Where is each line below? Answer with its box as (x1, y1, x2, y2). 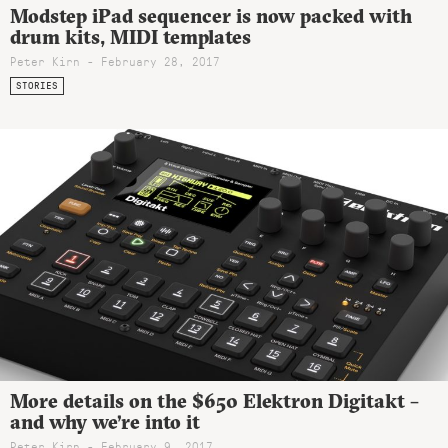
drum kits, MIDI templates (10, 24, 251, 49)
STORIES (15, 78, 58, 92)
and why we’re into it (10, 409, 200, 434)
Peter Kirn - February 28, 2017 (10, 53, 220, 70)
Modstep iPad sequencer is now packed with (10, 3, 412, 28)
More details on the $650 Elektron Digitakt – (10, 388, 419, 413)
